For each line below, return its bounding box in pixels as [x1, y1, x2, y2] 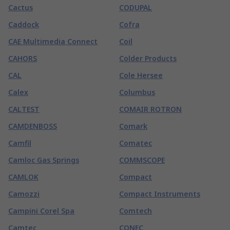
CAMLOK [8, 171, 39, 182]
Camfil [8, 138, 31, 148]
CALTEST [8, 104, 40, 114]
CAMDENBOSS [8, 121, 57, 131]
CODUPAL [119, 2, 152, 12]
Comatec [119, 138, 152, 148]
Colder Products [119, 53, 177, 63]
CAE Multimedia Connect [8, 36, 98, 46]
